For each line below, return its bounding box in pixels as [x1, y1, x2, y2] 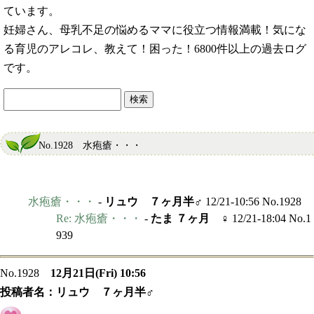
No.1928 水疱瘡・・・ [39, 139, 142, 151]
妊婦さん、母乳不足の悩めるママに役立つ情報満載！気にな [4, 23, 306, 36]
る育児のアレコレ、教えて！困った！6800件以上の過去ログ [4, 42, 306, 55]
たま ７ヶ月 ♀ [151, 212, 229, 224]
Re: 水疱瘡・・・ [56, 212, 142, 224]
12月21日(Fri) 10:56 [50, 266, 157, 279]
